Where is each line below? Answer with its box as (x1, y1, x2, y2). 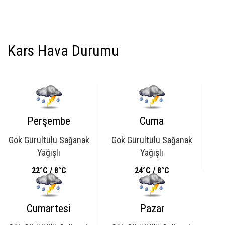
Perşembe (27, 115, 70, 127)
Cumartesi (27, 202, 71, 215)
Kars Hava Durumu (8, 42, 119, 59)
